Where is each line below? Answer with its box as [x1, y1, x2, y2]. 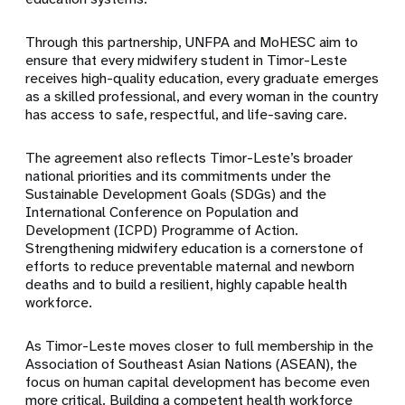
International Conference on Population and [25, 202, 299, 222]
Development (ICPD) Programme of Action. [25, 221, 299, 240]
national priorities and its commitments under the [25, 166, 332, 186]
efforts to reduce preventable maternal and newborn [25, 257, 355, 277]
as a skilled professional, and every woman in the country [25, 87, 379, 107]
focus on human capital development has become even [25, 372, 371, 392]
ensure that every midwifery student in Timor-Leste [25, 51, 348, 71]
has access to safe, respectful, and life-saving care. [25, 105, 348, 125]
